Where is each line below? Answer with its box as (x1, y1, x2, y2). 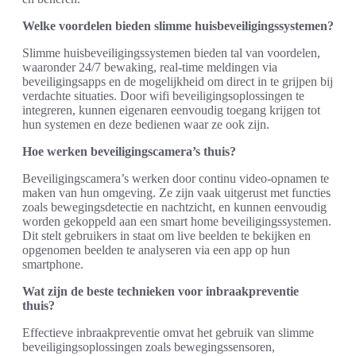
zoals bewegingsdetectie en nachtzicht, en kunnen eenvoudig (22, 200, 327, 214)
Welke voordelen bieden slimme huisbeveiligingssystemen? (22, 19, 334, 33)
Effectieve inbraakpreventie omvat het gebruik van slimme (22, 326, 314, 339)
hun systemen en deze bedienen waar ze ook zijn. (22, 118, 269, 131)
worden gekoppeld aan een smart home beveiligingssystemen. (22, 215, 331, 228)
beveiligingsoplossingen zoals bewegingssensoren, (22, 340, 275, 354)
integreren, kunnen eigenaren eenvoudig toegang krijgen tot (22, 103, 320, 117)
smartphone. (22, 257, 83, 271)
